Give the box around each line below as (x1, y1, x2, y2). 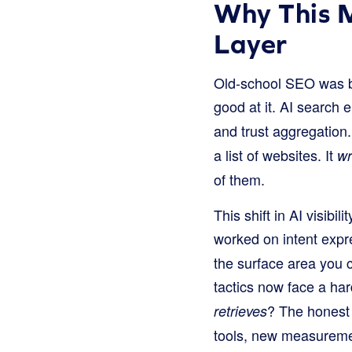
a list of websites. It (214, 145, 337, 166)
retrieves (214, 301, 267, 321)
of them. (214, 169, 265, 190)
